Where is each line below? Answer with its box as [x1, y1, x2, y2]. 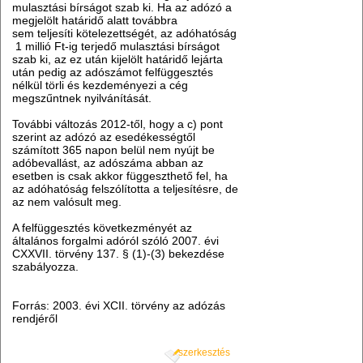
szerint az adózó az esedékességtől [12, 130, 196, 144]
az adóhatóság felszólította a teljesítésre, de [12, 182, 239, 196]
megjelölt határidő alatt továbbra [12, 14, 178, 28]
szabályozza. [12, 260, 79, 274]
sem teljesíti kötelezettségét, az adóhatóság [12, 27, 237, 41]
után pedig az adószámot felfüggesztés [12, 66, 214, 79]
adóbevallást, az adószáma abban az [12, 156, 204, 170]
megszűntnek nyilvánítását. [12, 92, 152, 105]
